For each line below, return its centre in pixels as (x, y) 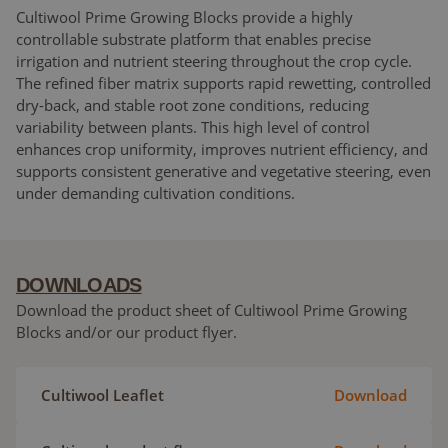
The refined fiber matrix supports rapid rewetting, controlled (223, 82)
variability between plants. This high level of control (193, 126)
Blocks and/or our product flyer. (126, 331)
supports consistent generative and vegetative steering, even (223, 170)
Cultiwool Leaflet (102, 394)
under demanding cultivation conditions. (155, 192)
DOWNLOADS (79, 284)
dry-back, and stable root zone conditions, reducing (192, 104)
